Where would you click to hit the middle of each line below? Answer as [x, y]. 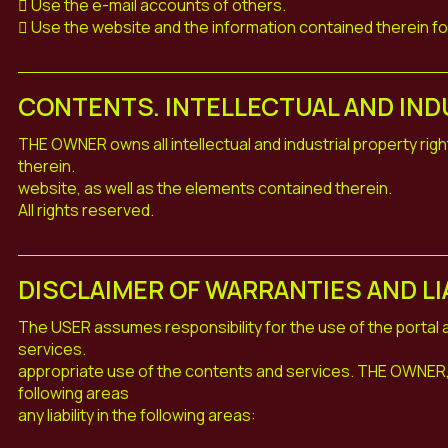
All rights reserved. [85, 209]
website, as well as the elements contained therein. [204, 187]
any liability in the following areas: [136, 414]
